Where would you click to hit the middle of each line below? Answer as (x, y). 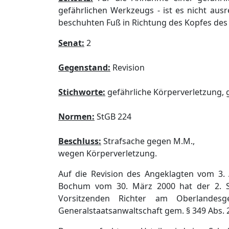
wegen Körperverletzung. (108, 153)
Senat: (71, 43)
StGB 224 (113, 117)
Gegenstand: (84, 67)
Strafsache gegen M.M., (148, 141)
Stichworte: (82, 92)
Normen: (76, 117)
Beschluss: (80, 141)
